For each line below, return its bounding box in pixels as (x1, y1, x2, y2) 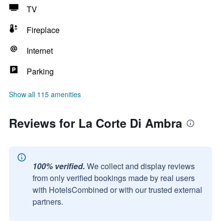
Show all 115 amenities (9, 89, 81, 99)
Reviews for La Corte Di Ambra (9, 114, 182, 131)
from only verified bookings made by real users (33, 172, 195, 184)
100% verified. (33, 160, 85, 172)
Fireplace (27, 24, 60, 36)
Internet (27, 45, 53, 56)
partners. (33, 196, 63, 207)
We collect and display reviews (87, 160, 195, 172)
